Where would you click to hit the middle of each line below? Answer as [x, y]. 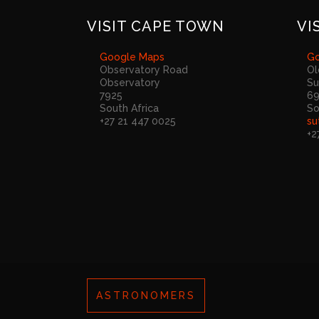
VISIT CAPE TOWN [156, 26]
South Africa [129, 108]
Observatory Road [144, 70]
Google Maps [132, 57]
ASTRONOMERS [146, 296]
